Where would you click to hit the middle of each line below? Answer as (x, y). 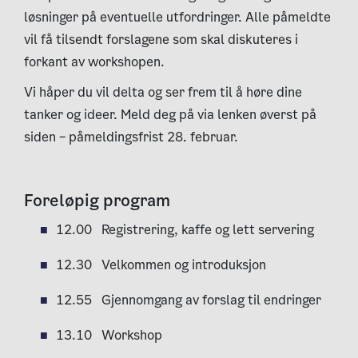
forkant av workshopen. (94, 62)
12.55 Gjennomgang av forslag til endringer (189, 300)
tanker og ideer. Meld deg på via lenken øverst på (170, 115)
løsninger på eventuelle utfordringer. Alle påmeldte (177, 17)
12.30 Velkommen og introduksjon (161, 265)
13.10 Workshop (109, 335)
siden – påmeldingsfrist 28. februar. (131, 137)
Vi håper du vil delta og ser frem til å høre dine (163, 92)
